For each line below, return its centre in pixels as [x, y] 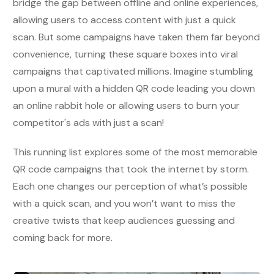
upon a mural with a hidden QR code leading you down [134, 88]
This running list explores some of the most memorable [135, 152]
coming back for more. [63, 238]
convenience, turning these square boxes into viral [125, 54]
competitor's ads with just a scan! [88, 123]
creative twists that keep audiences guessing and [124, 220]
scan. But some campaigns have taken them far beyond [136, 37]
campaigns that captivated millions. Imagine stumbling [133, 71]
